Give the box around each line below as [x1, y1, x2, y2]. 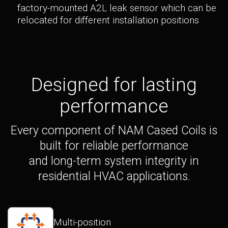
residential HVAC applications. [38, 169, 190, 183]
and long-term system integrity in [29, 154, 199, 168]
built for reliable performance [40, 138, 188, 153]
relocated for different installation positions [17, 14, 199, 26]
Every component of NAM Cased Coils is [11, 123, 217, 137]
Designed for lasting [31, 73, 197, 96]
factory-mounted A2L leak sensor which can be [17, 2, 216, 14]
